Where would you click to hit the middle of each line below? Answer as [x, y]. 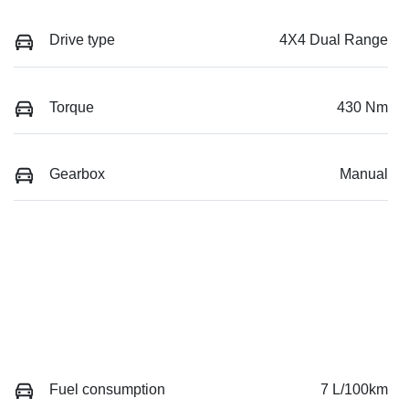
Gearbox [77, 173]
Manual [364, 173]
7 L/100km [354, 389]
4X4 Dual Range [334, 40]
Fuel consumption [107, 389]
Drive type [82, 40]
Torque [72, 107]
